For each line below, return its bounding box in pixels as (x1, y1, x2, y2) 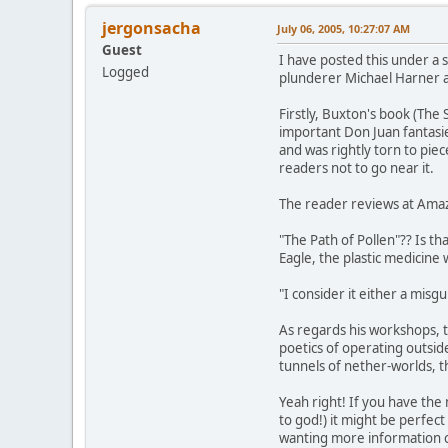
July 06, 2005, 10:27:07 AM (277, 20, 410, 36)
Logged (102, 62, 149, 81)
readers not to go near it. (279, 158, 434, 177)
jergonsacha (102, 16, 201, 39)
